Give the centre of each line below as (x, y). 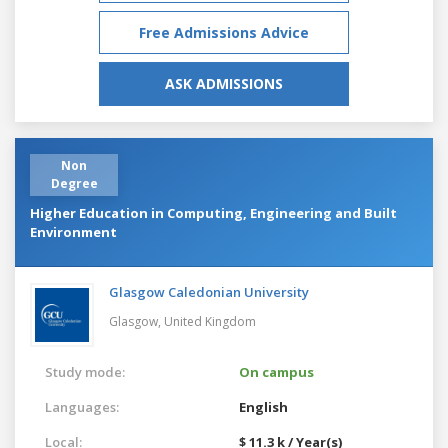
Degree (74, 183)
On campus (276, 371)
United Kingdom (210, 321)
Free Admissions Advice (224, 32)
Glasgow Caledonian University (209, 291)
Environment (73, 231)
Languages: (82, 406)
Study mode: (85, 371)
